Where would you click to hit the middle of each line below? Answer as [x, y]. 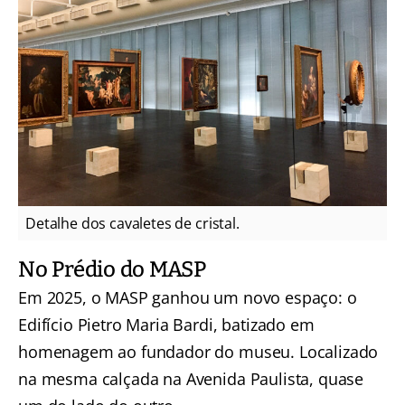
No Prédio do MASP [112, 270]
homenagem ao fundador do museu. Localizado [198, 352]
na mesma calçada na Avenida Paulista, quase [191, 379]
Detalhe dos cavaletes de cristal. [132, 224]
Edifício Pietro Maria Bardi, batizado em [166, 325]
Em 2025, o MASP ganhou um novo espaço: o [188, 298]
